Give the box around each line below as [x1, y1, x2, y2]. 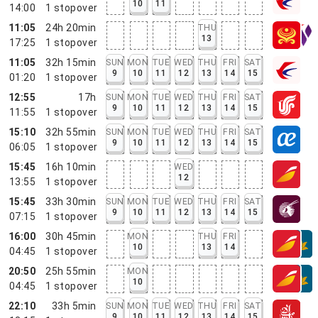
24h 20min [45, 21, 97, 33]
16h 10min [45, 160, 97, 172]
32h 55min [45, 126, 97, 138]
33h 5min [51, 300, 97, 312]
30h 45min [45, 230, 97, 242]
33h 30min [45, 195, 97, 207]
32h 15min [45, 56, 97, 68]
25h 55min [45, 265, 97, 277]
